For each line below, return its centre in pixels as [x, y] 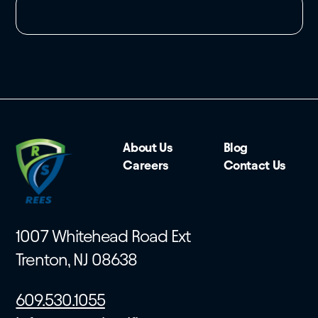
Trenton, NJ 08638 [77, 259]
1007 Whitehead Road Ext [103, 236]
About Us [148, 148]
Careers [146, 165]
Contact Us [254, 165]
